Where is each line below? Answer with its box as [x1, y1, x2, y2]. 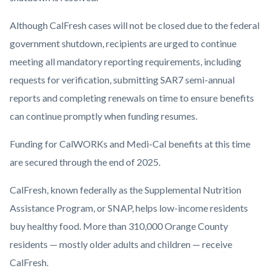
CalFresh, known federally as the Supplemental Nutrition [10, 184, 241, 196]
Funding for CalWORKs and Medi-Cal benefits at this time [10, 138, 250, 150]
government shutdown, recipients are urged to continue [10, 38, 237, 50]
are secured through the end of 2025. [10, 156, 162, 168]
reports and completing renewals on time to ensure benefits [10, 92, 254, 104]
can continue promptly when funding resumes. [10, 110, 197, 122]
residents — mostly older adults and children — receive [10, 238, 232, 250]
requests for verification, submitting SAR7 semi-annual [10, 74, 235, 86]
